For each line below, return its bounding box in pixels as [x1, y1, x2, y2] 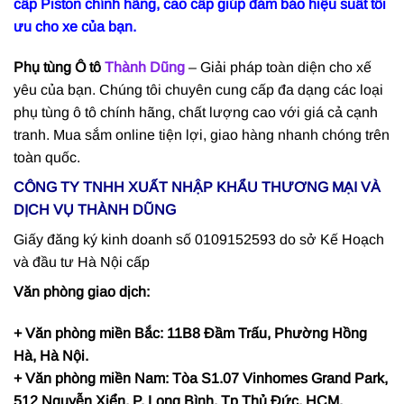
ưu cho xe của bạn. [14, 18, 136, 34]
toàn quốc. [14, 150, 80, 166]
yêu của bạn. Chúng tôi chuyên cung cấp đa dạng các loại [14, 82, 383, 98]
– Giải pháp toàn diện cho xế [185, 60, 372, 76]
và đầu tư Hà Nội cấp [14, 254, 150, 271]
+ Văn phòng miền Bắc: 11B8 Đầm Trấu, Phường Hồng [14, 326, 367, 342]
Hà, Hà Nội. [14, 348, 88, 364]
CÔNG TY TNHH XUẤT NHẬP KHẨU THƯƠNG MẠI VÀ [14, 179, 381, 196]
